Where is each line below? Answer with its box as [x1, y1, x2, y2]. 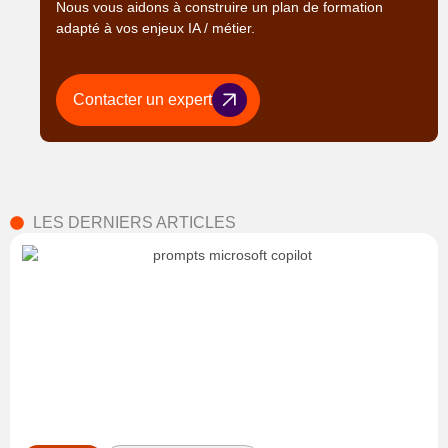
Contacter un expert [73, 91, 212, 109]
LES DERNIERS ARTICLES [32, 214, 236, 232]
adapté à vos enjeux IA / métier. [56, 20, 255, 37]
